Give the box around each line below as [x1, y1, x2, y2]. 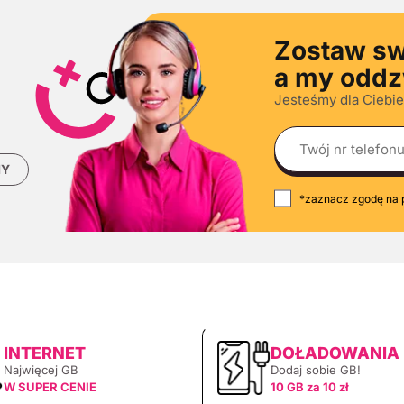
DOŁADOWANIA [271, 343, 399, 363]
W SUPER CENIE [4, 379, 96, 394]
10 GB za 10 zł [271, 379, 349, 394]
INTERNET [4, 343, 86, 363]
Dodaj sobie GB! [271, 362, 361, 377]
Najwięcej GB [4, 362, 78, 377]
